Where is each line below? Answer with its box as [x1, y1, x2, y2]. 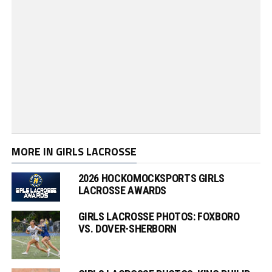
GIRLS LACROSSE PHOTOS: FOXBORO [78, 210, 240, 223]
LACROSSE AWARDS [78, 183, 167, 197]
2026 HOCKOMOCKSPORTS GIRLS [78, 171, 225, 185]
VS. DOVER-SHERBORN [78, 222, 177, 236]
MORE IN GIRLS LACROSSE [11, 143, 137, 160]
